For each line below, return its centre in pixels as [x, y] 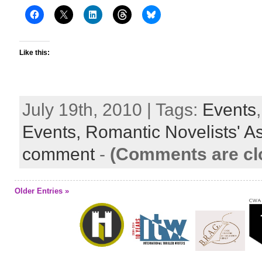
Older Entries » [42, 191]
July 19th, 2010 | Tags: [112, 110]
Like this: [35, 53]
